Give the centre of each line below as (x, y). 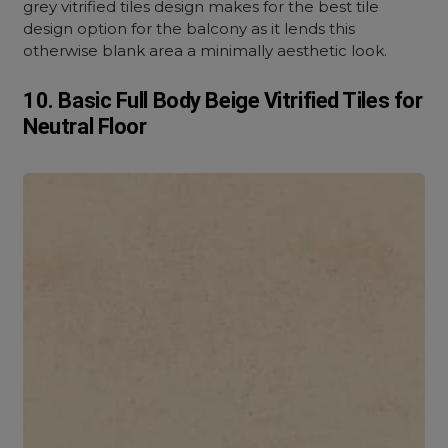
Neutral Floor (85, 126)
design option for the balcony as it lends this (189, 28)
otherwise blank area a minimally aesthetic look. (205, 50)
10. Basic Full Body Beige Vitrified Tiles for (223, 100)
